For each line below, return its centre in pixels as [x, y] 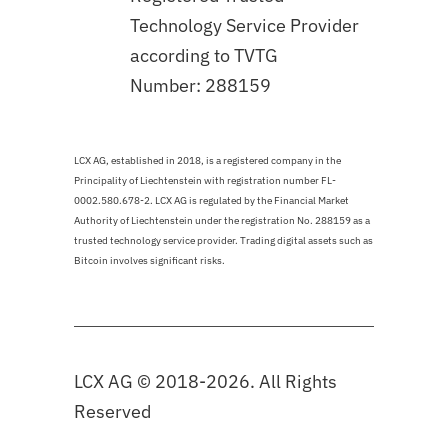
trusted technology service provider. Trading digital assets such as [223, 241]
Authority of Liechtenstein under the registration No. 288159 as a [222, 221]
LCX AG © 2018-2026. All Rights [205, 382]
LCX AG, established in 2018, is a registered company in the [207, 161]
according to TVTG [204, 56]
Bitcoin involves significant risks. [149, 261]
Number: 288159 [200, 86]
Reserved [112, 412]
